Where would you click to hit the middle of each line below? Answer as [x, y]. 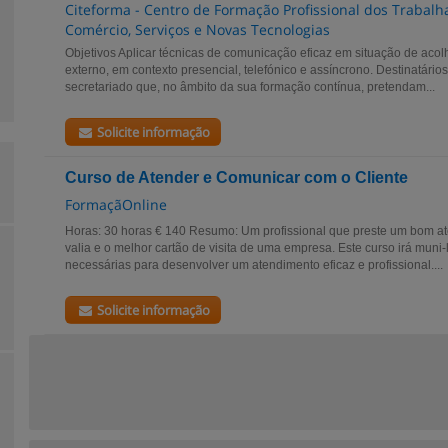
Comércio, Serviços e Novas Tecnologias [197, 29]
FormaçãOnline [116, 204]
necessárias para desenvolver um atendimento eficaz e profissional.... [254, 265]
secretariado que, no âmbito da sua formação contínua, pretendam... [250, 87]
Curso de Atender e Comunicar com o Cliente [236, 177]
